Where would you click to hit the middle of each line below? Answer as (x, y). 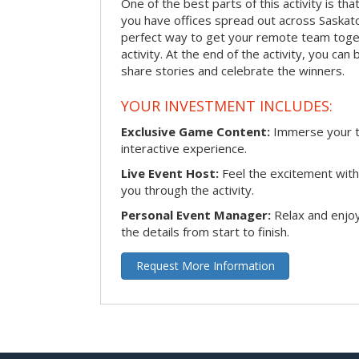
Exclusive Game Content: (196, 131)
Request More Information (205, 265)
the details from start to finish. (205, 231)
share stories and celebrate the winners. (233, 70)
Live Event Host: (170, 173)
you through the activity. (188, 190)
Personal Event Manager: (196, 214)
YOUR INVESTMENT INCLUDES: (227, 105)
